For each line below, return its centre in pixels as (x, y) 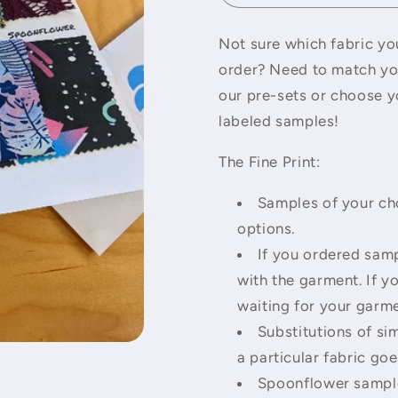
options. (267, 229)
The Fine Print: (270, 162)
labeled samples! (279, 121)
